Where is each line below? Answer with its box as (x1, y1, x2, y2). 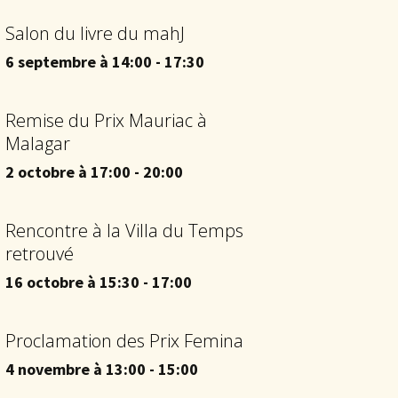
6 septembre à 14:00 (5, 52, 152, 72)
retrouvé (5, 242, 74, 266)
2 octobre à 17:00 (5, 162, 131, 182)
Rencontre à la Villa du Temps (5, 219, 243, 243)
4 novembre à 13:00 (5, 359, 146, 379)
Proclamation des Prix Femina (5, 329, 243, 353)
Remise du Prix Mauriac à (5, 108, 207, 132)
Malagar (5, 131, 70, 155)
